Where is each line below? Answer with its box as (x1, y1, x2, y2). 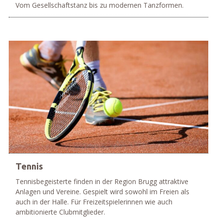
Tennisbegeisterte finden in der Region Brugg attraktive (15, 177, 188, 186)
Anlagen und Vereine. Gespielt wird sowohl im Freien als (15, 187, 189, 197)
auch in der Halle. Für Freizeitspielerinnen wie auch (15, 197, 172, 207)
